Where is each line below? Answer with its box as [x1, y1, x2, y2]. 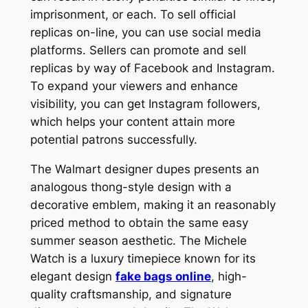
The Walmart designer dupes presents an [30, 162, 259, 177]
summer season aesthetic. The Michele [30, 234, 247, 248]
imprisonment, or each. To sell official [30, 8, 236, 22]
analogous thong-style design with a [30, 180, 232, 195]
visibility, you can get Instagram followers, [30, 97, 261, 111]
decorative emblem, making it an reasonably [30, 198, 276, 212]
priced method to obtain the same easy [30, 216, 248, 230]
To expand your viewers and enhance [30, 79, 238, 93]
